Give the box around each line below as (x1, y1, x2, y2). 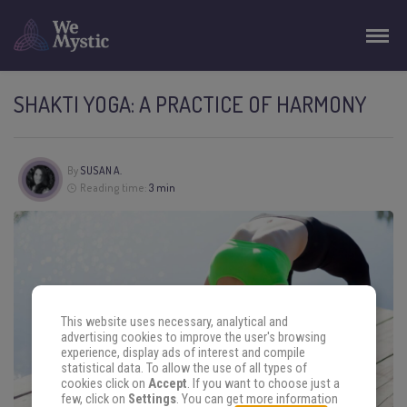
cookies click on (60, 376, 148, 392)
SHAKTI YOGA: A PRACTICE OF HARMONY (14, 90, 366, 118)
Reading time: (79, 181, 148, 195)
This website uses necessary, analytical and (60, 314, 288, 331)
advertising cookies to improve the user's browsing (60, 330, 326, 346)
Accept (147, 376, 187, 392)
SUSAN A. (79, 164, 122, 178)
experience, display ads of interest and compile (60, 345, 305, 362)
